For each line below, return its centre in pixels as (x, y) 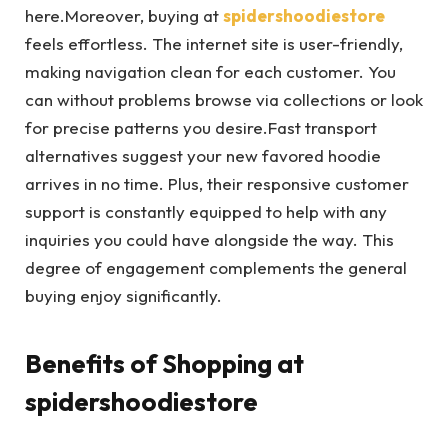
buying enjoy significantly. (123, 296)
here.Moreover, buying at (124, 16)
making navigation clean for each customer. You (210, 72)
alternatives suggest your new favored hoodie (203, 156)
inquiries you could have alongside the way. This (209, 240)
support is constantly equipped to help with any (206, 212)
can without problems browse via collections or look (224, 100)
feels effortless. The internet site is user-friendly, (214, 44)
